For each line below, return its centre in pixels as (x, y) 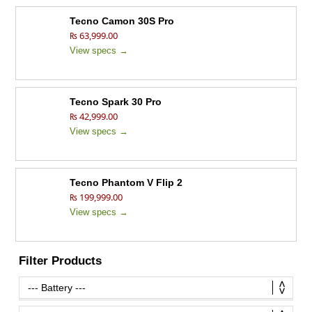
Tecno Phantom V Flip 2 (126, 183)
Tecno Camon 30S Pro (122, 21)
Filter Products (61, 261)
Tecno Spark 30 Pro (116, 102)
